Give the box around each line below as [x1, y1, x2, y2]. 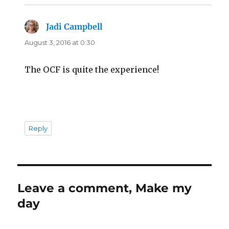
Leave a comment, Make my [17, 180, 192, 195]
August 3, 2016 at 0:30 [25, 38, 96, 47]
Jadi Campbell [46, 21, 103, 32]
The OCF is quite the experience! [25, 64, 159, 75]
